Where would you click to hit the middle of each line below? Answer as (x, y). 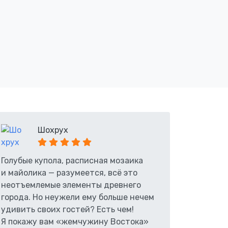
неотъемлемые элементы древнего (71, 185)
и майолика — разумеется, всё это (69, 173)
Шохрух (53, 130)
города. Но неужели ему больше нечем (78, 197)
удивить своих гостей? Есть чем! (67, 209)
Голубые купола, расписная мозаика (72, 161)
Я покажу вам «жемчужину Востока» (75, 222)
